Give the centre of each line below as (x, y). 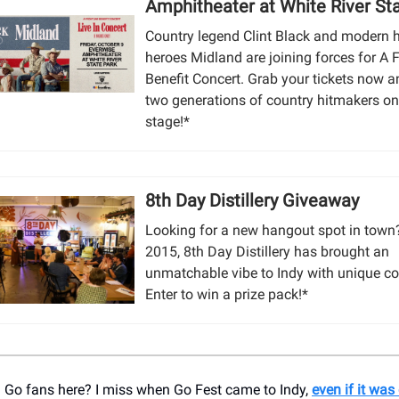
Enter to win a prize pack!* (227, 294)
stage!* (168, 121)
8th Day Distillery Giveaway (252, 200)
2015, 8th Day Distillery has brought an (268, 251)
